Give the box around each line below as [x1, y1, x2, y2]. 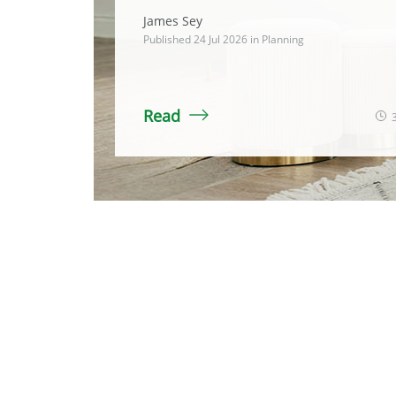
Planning [262, 32, 304, 47]
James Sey [143, 12, 202, 29]
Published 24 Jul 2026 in [143, 32, 262, 47]
